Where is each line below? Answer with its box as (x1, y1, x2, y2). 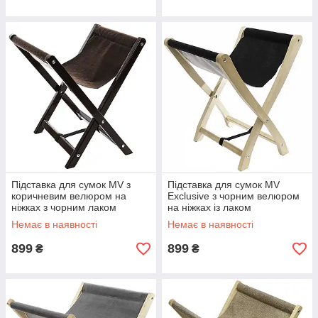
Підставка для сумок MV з (11, 179, 131, 190)
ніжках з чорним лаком (11, 202, 116, 213)
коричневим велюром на (11, 190, 126, 202)
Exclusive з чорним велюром (168, 190, 300, 202)
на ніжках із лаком (168, 202, 251, 213)
